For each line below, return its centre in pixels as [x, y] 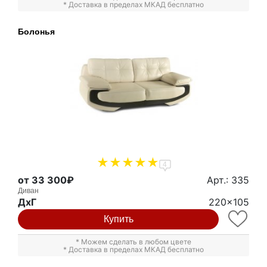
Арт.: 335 [228, 180]
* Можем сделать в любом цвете [133, 242]
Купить [118, 219]
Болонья [36, 31]
